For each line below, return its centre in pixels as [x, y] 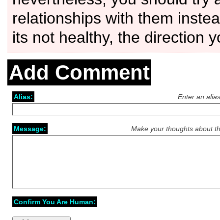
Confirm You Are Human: [55, 202]
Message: [30, 129]
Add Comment [79, 72]
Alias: [23, 97]
